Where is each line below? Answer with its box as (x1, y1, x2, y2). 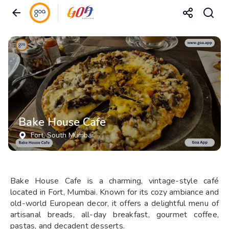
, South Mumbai (43, 130, 94, 140)
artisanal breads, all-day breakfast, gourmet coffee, (10, 209, 219, 220)
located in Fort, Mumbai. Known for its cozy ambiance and (10, 187, 219, 198)
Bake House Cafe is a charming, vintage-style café (10, 175, 219, 187)
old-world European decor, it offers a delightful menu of (10, 198, 219, 209)
